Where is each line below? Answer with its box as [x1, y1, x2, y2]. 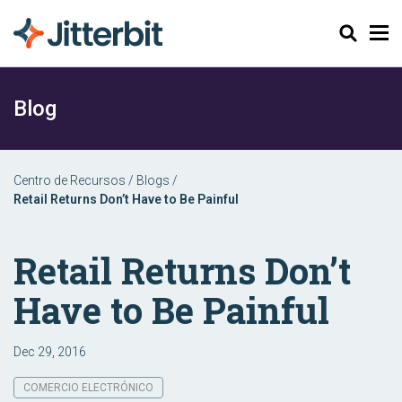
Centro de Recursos [13, 173, 126, 188]
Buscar [327, 23, 371, 41]
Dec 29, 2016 [13, 345, 86, 359]
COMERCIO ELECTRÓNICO [23, 381, 153, 394]
